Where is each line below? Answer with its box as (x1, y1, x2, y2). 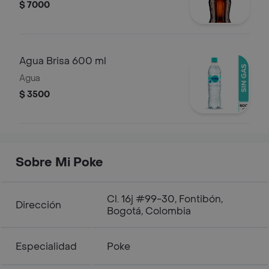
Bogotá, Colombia (107, 205, 191, 217)
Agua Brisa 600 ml (19, 55, 106, 67)
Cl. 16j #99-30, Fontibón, (107, 193, 223, 205)
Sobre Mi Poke (16, 155, 103, 171)
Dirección (16, 199, 61, 211)
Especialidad (16, 240, 77, 253)
